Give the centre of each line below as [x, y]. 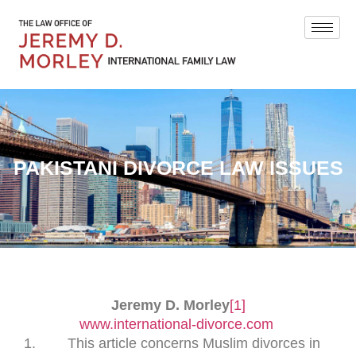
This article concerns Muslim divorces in [194, 343]
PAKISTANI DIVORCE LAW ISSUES [178, 168]
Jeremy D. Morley [170, 305]
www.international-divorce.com [176, 324]
